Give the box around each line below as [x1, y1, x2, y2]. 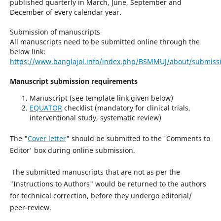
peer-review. [9, 202, 51, 212]
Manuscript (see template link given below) [29, 93, 173, 103]
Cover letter [27, 133, 66, 143]
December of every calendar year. [9, 7, 121, 17]
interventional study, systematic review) [29, 112, 163, 122]
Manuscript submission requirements [9, 76, 138, 86]
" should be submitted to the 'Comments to [66, 133, 210, 143]
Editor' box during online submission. [9, 145, 137, 155]
